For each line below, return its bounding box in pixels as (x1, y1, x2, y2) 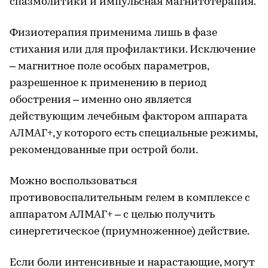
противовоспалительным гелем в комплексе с (10, 193, 250, 204)
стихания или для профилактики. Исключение (10, 44, 255, 56)
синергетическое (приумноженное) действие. (10, 226, 249, 237)
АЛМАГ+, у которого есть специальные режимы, (10, 128, 257, 139)
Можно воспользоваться (10, 176, 137, 187)
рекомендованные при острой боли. (10, 145, 198, 156)
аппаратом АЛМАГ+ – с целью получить (10, 209, 215, 221)
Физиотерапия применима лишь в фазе (10, 28, 217, 39)
